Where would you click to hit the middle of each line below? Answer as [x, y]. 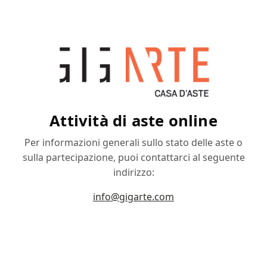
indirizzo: [133, 172]
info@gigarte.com [133, 196]
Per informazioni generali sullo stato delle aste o [133, 142]
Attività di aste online [133, 120]
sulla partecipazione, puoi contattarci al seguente [133, 157]
